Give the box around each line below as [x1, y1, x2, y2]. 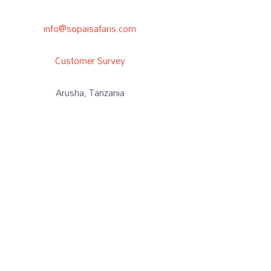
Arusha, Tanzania [55, 83, 125, 102]
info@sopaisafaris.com [44, 19, 137, 38]
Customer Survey [54, 51, 125, 70]
